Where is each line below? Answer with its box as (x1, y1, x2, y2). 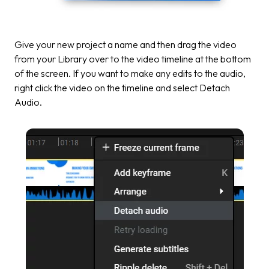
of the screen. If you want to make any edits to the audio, (14, 67, 246, 79)
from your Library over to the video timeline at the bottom (14, 52, 251, 65)
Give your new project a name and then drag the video (14, 38, 237, 50)
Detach (199, 81, 230, 94)
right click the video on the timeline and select (14, 81, 199, 94)
